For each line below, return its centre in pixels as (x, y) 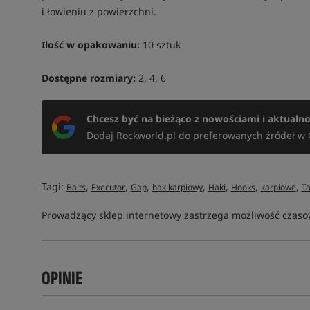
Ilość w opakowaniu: (90, 45)
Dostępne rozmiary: (88, 78)
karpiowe (278, 187)
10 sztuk (160, 45)
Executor (108, 187)
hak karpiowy (177, 187)
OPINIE (62, 279)
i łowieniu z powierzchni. (99, 11)
